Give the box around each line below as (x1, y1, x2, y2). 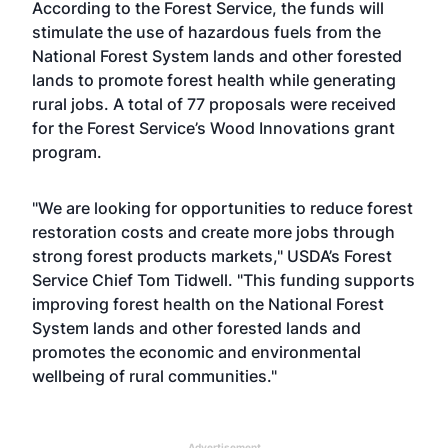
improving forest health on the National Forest (32, 294, 384, 314)
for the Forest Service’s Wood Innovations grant (32, 118, 395, 138)
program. (32, 142, 102, 162)
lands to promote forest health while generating (32, 70, 396, 90)
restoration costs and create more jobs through (32, 222, 395, 242)
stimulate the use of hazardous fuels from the (32, 22, 381, 42)
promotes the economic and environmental (32, 342, 361, 362)
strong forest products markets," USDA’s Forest (32, 246, 392, 266)
